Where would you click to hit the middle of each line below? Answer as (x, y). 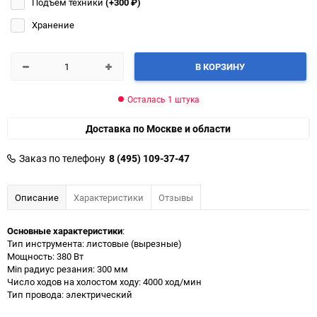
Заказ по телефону (62, 158)
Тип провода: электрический (70, 294)
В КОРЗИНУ (220, 66)
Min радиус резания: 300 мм (68, 269)
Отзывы (176, 197)
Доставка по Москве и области (158, 128)
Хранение (53, 24)
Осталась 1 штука (163, 99)
